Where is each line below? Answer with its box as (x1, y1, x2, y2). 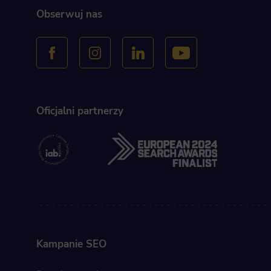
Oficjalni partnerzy (36, 104, 123, 119)
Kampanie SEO (36, 237, 106, 251)
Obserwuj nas (36, 7, 102, 22)
